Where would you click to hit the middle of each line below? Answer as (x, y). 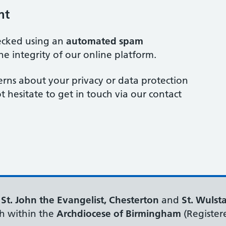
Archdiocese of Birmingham (119, 214)
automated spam (105, 41)
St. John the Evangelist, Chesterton (80, 200)
